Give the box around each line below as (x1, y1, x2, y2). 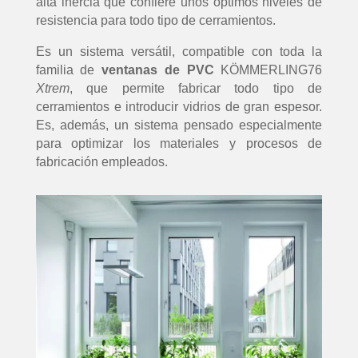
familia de (35, 63, 102, 78)
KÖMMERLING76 (213, 63, 323, 78)
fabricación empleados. (35, 155, 168, 169)
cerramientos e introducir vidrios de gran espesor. (35, 100, 323, 114)
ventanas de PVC (101, 63, 214, 78)
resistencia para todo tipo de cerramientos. (35, 14, 276, 28)
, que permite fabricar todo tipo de (69, 82, 323, 96)
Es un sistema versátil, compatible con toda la (35, 45, 323, 59)
